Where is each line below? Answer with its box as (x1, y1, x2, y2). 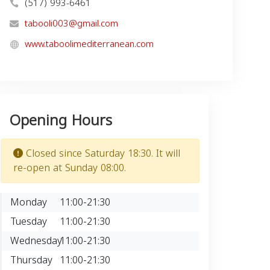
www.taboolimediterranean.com (25, 36, 154, 52)
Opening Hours (10, 107, 112, 134)
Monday (10, 193, 47, 212)
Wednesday (10, 231, 62, 250)
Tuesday (10, 212, 47, 231)
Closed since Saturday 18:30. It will (23, 144, 180, 163)
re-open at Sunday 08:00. (13, 159, 126, 177)
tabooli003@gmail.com (25, 15, 118, 32)
